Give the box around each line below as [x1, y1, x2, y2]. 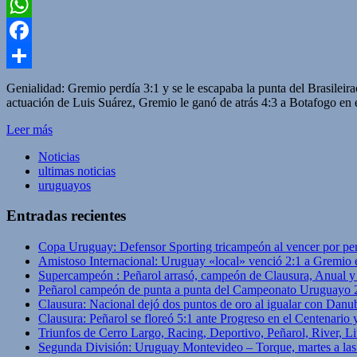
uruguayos [38, 178, 91, 192]
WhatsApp [6, 22, 61, 37]
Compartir [6, 73, 57, 88]
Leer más [6, 122, 53, 136]
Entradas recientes [6, 207, 126, 225]
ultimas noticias [38, 163, 116, 178]
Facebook [6, 48, 56, 62]
